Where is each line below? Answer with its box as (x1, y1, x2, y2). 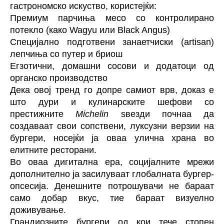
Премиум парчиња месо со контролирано (10, 12, 214, 23)
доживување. (10, 204, 66, 215)
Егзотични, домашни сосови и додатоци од (10, 60, 214, 71)
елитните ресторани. (10, 144, 96, 155)
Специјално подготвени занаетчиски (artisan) (10, 36, 214, 47)
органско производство (10, 72, 107, 83)
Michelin (75, 108, 109, 119)
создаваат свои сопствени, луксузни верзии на (10, 120, 214, 131)
